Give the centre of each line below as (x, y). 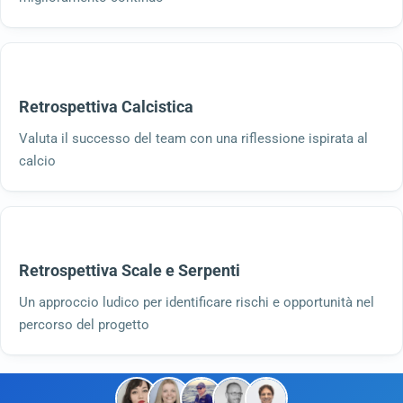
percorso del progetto (84, 324)
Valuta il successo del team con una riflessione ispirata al (193, 138)
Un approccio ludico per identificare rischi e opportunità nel (197, 302)
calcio (37, 161)
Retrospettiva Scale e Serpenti (130, 270)
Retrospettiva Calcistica (106, 106)
